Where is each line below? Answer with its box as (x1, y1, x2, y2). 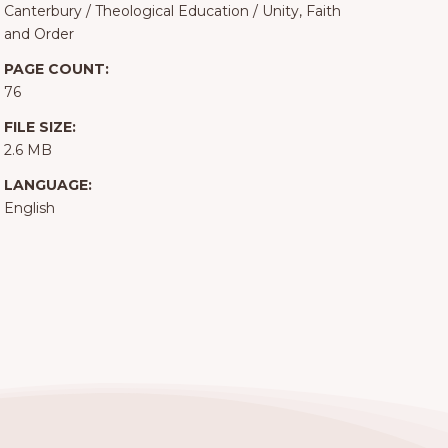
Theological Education (94, 2, 249, 21)
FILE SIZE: (3, 118, 76, 137)
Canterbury (3, 2, 82, 21)
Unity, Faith (261, 2, 341, 21)
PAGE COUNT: (3, 60, 109, 79)
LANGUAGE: (3, 176, 92, 195)
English (3, 199, 55, 218)
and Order (3, 25, 74, 44)
